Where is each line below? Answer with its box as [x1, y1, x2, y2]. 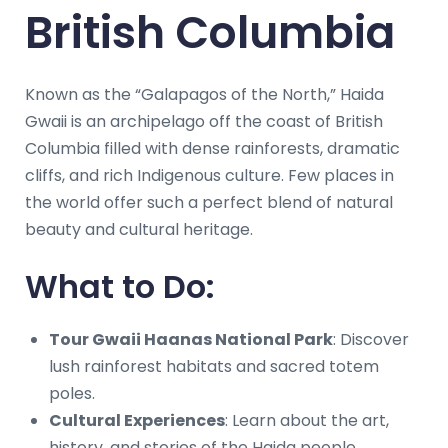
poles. [49, 381, 95, 405]
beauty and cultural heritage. [25, 217, 253, 241]
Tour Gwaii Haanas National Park [49, 327, 333, 351]
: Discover [333, 327, 409, 351]
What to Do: [25, 263, 215, 309]
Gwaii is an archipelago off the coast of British [25, 109, 383, 133]
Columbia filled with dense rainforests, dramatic [25, 136, 400, 160]
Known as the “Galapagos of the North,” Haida [25, 82, 384, 106]
